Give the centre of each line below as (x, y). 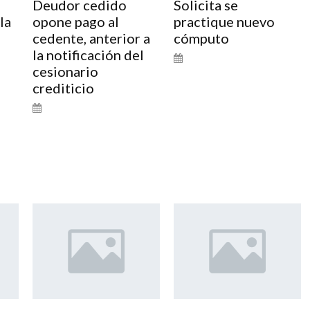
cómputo (201, 38)
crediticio (63, 88)
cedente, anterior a (91, 38)
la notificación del (88, 54)
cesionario (65, 71)
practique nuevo (224, 21)
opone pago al (75, 21)
